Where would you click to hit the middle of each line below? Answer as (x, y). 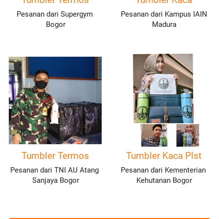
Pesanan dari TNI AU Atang (55, 170)
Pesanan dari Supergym (55, 14)
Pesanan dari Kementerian (163, 170)
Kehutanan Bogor (164, 181)
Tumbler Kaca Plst (164, 156)
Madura (164, 25)
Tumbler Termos (55, 156)
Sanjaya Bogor (55, 181)
